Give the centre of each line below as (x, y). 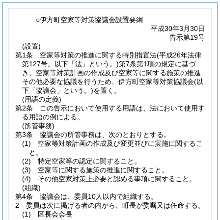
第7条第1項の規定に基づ (157, 64)
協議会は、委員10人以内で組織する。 (99, 196)
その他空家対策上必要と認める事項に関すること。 (117, 179)
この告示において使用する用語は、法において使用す (122, 108)
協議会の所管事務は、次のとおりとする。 (105, 135)
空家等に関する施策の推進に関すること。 (103, 170)
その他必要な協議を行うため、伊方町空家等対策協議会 (108, 82)
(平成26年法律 (179, 55)
